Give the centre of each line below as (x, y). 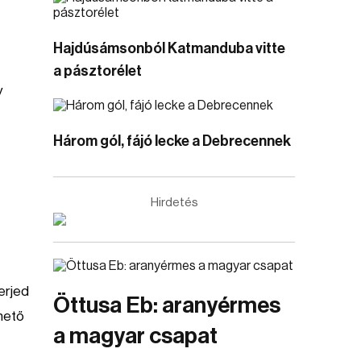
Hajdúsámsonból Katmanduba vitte (169, 48)
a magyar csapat (135, 336)
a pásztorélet (98, 71)
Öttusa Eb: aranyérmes (167, 305)
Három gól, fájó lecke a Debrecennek (172, 141)
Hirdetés (174, 203)
